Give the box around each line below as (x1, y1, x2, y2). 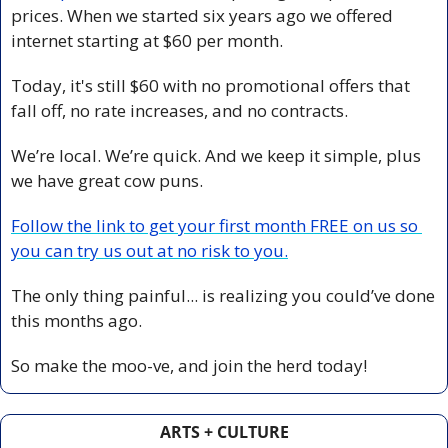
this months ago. (11, 308, 142, 332)
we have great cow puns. (11, 168, 203, 192)
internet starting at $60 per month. (11, 28, 283, 52)
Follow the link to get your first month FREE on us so (11, 213, 418, 237)
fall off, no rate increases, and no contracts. (11, 98, 348, 122)
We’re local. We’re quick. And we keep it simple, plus (11, 143, 421, 167)
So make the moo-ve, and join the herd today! (11, 353, 367, 377)
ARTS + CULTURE (159, 420, 289, 443)
